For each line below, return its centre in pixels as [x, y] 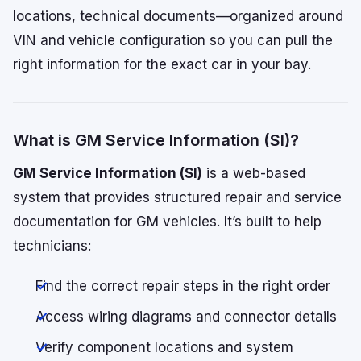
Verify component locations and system [164, 347]
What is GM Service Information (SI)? [156, 140]
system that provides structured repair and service [177, 197]
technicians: [52, 246]
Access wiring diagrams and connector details [186, 317]
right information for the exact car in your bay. [162, 64]
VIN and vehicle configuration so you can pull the [173, 40]
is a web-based [254, 173]
